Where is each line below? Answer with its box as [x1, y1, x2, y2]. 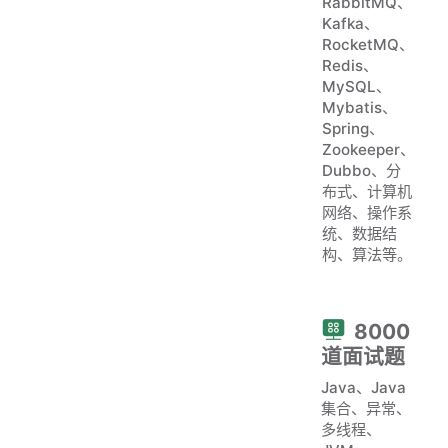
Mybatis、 [321, 97, 397, 117]
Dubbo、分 [321, 160, 401, 180]
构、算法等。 [321, 244, 412, 264]
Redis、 [321, 55, 378, 75]
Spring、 [321, 118, 384, 138]
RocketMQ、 [321, 34, 414, 54]
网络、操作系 [321, 202, 412, 222]
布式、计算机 [321, 181, 412, 201]
